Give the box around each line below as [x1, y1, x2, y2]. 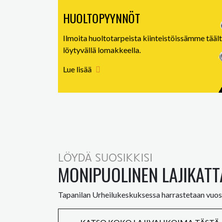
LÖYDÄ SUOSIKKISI [58, 149, 153, 164]
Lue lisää [63, 64, 92, 74]
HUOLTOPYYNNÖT [63, 9, 140, 27]
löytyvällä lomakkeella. [63, 45, 141, 55]
